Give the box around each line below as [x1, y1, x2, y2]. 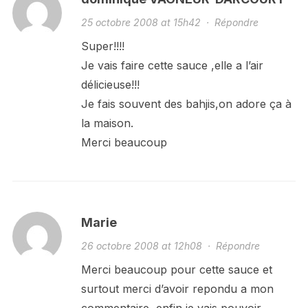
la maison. [80, 115, 133, 130]
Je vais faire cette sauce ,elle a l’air [80, 58, 263, 72]
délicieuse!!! [80, 77, 140, 91]
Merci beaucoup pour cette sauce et [80, 262, 272, 276]
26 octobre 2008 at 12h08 [80, 239, 202, 252]
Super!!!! [80, 38, 124, 53]
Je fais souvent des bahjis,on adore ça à [80, 96, 291, 111]
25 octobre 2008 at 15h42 [80, 16, 201, 28]
